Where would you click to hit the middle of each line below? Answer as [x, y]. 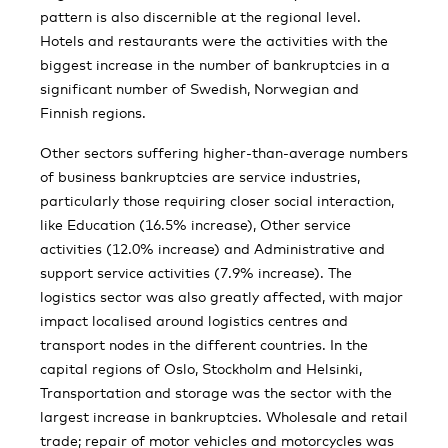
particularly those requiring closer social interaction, [217, 200]
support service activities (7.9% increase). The [196, 272]
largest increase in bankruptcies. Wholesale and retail [224, 416]
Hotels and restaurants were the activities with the [214, 40]
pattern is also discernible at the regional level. [200, 16]
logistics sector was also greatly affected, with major [221, 296]
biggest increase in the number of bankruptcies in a [215, 64]
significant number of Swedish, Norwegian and [199, 88]
